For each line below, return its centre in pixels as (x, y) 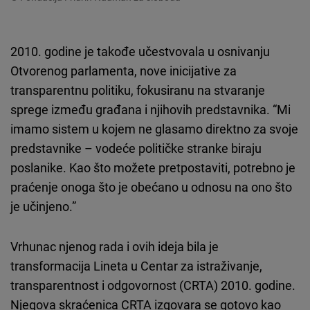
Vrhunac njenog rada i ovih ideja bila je (115, 246)
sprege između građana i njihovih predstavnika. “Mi (151, 109)
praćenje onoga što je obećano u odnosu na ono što (151, 186)
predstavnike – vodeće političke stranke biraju (136, 148)
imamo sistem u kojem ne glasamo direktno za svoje (154, 128)
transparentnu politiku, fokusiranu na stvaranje (138, 90)
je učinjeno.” (43, 206)
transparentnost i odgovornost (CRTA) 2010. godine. (153, 285)
